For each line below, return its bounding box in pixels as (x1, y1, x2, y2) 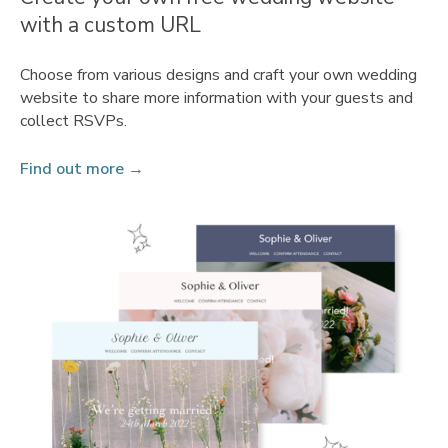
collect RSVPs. (20, 110, 127, 132)
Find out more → (20, 158, 144, 180)
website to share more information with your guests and (20, 87, 413, 109)
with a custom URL (20, 11, 201, 39)
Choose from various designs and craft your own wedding (20, 64, 417, 86)
